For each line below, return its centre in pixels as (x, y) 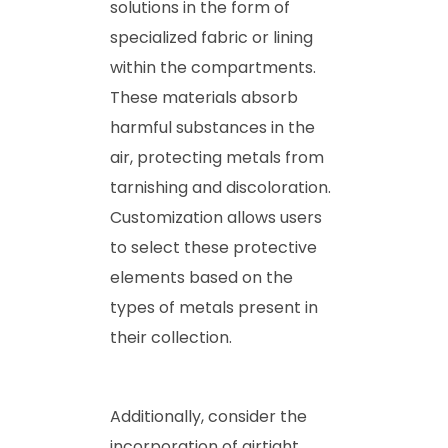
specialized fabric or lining (211, 37)
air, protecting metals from (217, 157)
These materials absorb (204, 97)
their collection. (171, 337)
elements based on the (201, 277)
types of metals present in (214, 307)
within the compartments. (213, 67)
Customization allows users (216, 217)
